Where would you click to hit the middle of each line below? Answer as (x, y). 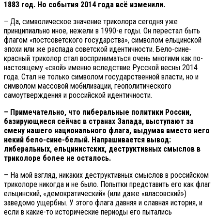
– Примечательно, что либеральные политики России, (98, 112)
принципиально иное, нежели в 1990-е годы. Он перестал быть (102, 31)
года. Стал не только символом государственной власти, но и (101, 77)
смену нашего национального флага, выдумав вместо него (107, 130)
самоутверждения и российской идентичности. (78, 95)
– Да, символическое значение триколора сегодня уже (91, 21)
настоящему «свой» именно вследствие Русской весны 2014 (101, 67)
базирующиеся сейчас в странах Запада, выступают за (99, 121)
